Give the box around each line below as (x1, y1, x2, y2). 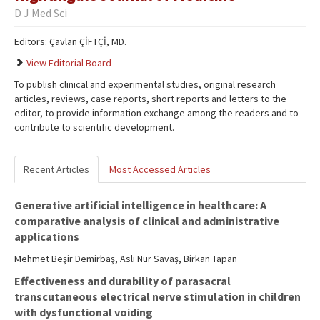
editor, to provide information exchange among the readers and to (14, 106, 299, 120)
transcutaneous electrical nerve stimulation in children (14, 289, 301, 304)
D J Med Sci (14, 6, 67, 21)
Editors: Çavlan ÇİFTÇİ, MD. (14, 35, 126, 49)
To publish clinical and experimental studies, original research (14, 78, 276, 91)
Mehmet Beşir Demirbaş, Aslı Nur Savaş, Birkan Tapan (14, 252, 237, 266)
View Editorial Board (26, 56, 111, 70)
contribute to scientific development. (14, 121, 174, 134)
